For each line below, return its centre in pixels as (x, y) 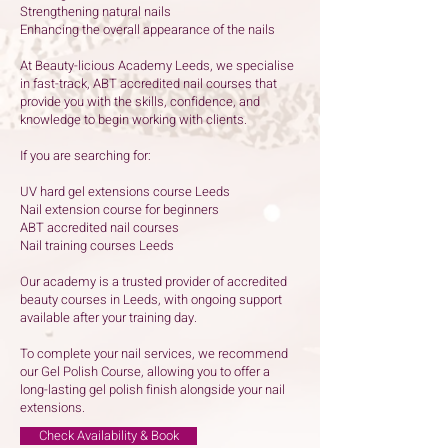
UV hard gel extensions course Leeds (125, 192)
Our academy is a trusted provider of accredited (153, 282)
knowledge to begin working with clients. (133, 120)
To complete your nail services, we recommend (154, 354)
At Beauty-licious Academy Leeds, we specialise (157, 66)
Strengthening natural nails (95, 12)
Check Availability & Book (108, 436)
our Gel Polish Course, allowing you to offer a (145, 372)
